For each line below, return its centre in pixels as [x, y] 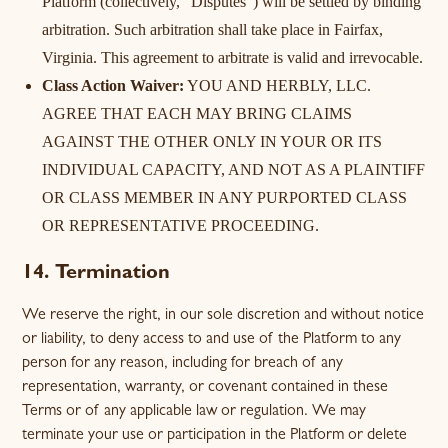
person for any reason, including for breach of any [183, 364]
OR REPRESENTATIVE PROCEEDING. [181, 225]
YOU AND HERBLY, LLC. [278, 85]
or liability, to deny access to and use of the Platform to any [212, 340]
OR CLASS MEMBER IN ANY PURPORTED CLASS [225, 197]
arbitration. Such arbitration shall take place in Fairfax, [213, 29]
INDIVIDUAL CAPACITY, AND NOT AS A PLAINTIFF [234, 169]
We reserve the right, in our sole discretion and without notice [223, 316]
